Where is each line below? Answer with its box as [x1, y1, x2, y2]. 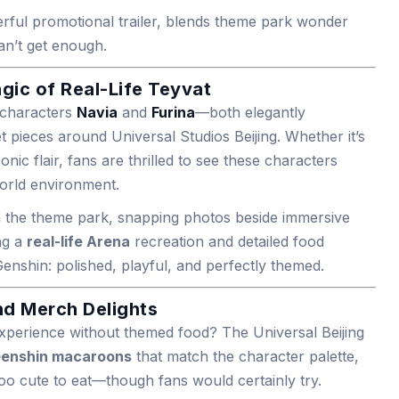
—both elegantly [195, 103, 305, 121]
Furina [151, 103, 195, 121]
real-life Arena [27, 232, 130, 250]
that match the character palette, [132, 347, 359, 365]
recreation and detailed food [130, 232, 324, 250]
